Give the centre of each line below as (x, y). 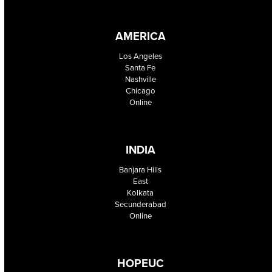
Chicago (140, 91)
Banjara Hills (141, 170)
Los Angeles (140, 56)
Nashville (140, 80)
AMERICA (140, 36)
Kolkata (141, 193)
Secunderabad (140, 205)
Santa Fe (141, 68)
